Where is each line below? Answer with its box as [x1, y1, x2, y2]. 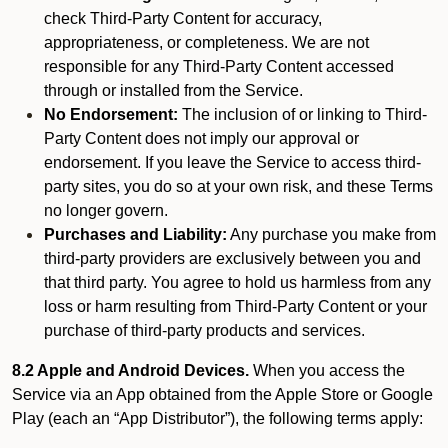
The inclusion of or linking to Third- [178, 106, 427, 123]
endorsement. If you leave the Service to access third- [44, 154, 421, 171]
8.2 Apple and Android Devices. [12, 362, 249, 379]
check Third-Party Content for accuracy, [44, 10, 322, 27]
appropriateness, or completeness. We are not [44, 34, 369, 51]
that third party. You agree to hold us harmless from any [44, 274, 431, 291]
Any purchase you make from [227, 226, 436, 243]
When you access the [249, 362, 405, 379]
